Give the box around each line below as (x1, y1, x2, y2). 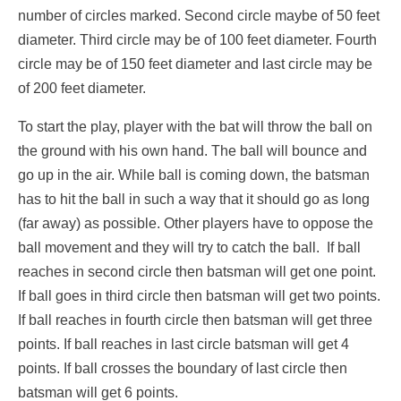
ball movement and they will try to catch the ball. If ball (18, 240, 361, 256)
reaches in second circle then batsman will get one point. (18, 264, 376, 280)
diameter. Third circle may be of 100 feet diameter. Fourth (18, 32, 377, 48)
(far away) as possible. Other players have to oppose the (18, 216, 373, 232)
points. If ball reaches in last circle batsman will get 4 (18, 337, 349, 353)
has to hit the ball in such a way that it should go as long (18, 192, 370, 208)
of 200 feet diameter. (18, 81, 153, 97)
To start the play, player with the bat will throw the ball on (18, 119, 372, 135)
